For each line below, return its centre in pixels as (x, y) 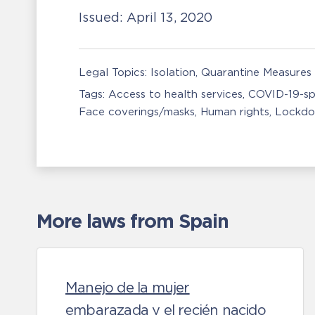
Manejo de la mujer (128, 288)
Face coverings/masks (137, 111)
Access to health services (175, 94)
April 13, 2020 (169, 18)
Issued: (103, 18)
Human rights (235, 111)
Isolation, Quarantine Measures (231, 72)
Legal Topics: (113, 72)
